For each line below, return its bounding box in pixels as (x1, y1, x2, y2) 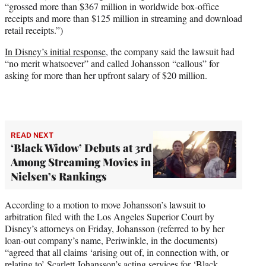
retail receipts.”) (5, 23, 63, 36)
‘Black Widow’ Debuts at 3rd (11, 140, 152, 155)
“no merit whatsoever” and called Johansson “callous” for (5, 56, 219, 69)
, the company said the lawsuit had (106, 45, 235, 58)
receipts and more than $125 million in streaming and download (5, 11, 242, 24)
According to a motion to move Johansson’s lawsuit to (5, 198, 205, 211)
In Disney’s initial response (5, 45, 106, 58)
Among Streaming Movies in (11, 154, 151, 169)
